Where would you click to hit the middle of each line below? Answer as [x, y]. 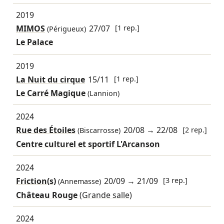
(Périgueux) [65, 29]
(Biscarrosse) [98, 130]
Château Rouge [47, 195]
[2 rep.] [195, 129]
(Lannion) [103, 93]
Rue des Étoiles [45, 130]
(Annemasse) [78, 181]
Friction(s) [36, 181]
